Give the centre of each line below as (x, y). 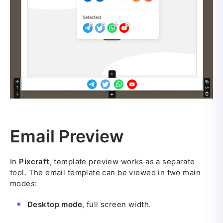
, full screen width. (117, 205)
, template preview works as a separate (122, 162)
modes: (24, 184)
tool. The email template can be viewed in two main (106, 173)
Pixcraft (34, 162)
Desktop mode (55, 205)
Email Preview (67, 136)
